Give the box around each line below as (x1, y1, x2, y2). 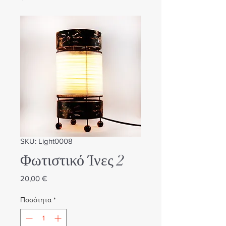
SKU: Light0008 (20, 137, 73, 145)
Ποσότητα (20, 196, 51, 204)
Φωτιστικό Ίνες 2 (20, 151, 124, 170)
